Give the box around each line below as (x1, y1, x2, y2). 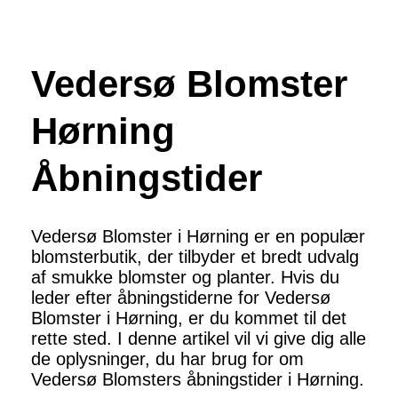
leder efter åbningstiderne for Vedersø (31, 288, 330, 308)
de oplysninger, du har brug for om (31, 349, 304, 370)
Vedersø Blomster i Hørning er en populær (31, 227, 365, 247)
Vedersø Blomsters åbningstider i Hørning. (31, 370, 364, 390)
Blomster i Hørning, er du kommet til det (31, 308, 346, 329)
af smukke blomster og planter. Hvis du (31, 267, 339, 288)
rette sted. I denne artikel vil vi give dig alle (31, 329, 366, 349)
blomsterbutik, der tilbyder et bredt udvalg (31, 247, 359, 267)
